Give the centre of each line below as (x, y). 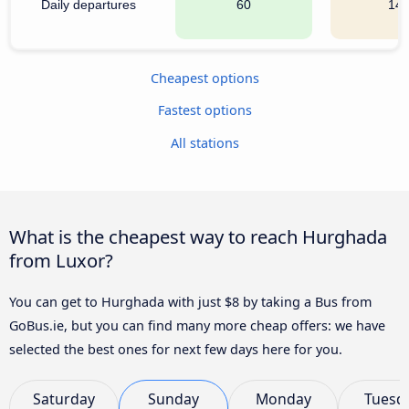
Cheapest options (204, 78)
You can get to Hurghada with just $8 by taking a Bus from (190, 301)
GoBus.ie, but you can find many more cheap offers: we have (197, 325)
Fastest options (204, 110)
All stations (204, 142)
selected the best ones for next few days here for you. (176, 349)
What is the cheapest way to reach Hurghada (198, 236)
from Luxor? (61, 260)
